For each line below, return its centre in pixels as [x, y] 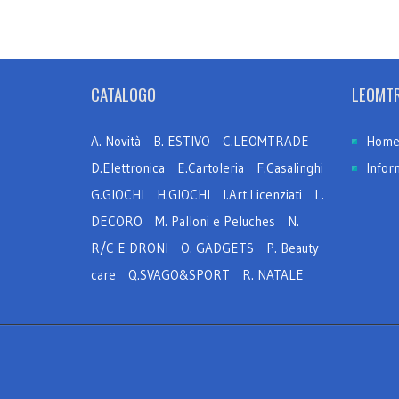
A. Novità [116, 141]
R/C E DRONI [130, 248]
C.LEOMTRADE [266, 141]
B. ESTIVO [182, 141]
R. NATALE [273, 275]
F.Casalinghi [290, 168]
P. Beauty [293, 248]
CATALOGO [123, 94]
